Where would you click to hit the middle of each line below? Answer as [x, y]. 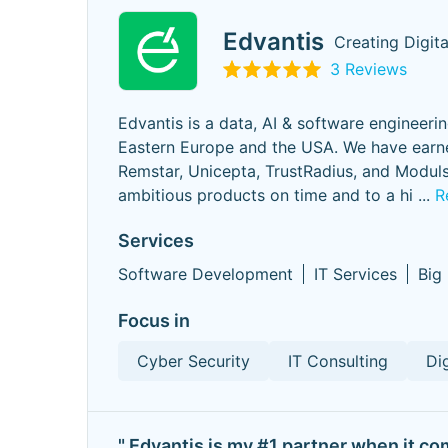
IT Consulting [338, 361]
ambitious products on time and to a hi [265, 195]
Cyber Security [193, 361]
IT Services [355, 274]
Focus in [154, 320]
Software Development [205, 274]
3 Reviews [368, 68]
